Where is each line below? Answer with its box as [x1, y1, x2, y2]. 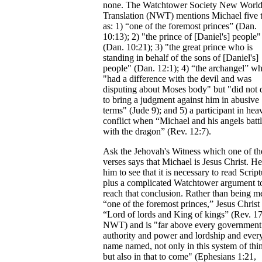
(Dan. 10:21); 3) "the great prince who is [103, 42, 253, 52]
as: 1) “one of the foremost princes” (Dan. [103, 20, 257, 31]
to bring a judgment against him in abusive [103, 94, 259, 105]
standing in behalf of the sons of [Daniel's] [103, 52, 258, 63]
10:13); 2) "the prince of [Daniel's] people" [103, 31, 261, 42]
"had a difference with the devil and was [103, 73, 251, 84]
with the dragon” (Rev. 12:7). [103, 126, 211, 136]
